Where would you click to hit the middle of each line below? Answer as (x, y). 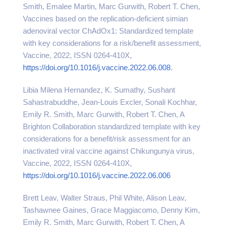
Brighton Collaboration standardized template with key (112, 126)
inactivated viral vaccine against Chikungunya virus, (109, 151)
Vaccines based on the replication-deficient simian (105, 19)
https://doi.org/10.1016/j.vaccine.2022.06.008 (97, 67)
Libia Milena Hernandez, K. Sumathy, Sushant (99, 90)
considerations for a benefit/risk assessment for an (107, 139)
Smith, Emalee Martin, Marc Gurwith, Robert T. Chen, (111, 6)
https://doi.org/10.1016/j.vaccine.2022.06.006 (97, 175)
